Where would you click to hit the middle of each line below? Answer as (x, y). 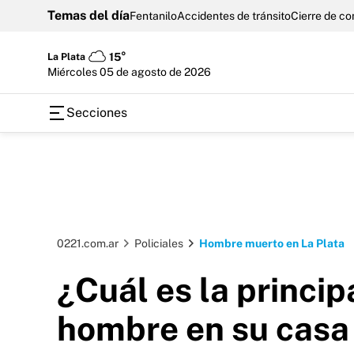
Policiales (159, 243)
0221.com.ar (88, 243)
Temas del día (88, 15)
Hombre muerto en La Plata (272, 243)
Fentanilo (153, 16)
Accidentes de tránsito (234, 16)
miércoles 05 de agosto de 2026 (134, 72)
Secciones (97, 113)
